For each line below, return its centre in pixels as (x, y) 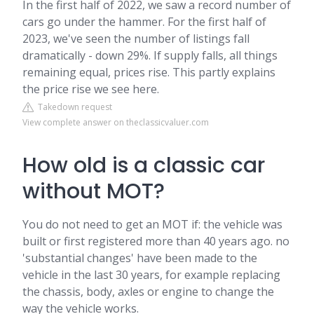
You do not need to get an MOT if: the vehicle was (152, 224)
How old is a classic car (144, 165)
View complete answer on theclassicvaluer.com (116, 122)
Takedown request (73, 107)
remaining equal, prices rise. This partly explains (149, 72)
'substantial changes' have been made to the (140, 258)
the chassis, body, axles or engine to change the (148, 292)
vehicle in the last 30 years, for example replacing (151, 275)
